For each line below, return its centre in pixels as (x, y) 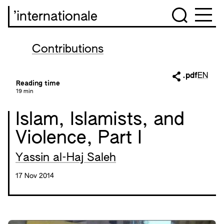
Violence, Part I (79, 138)
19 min (24, 91)
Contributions (68, 49)
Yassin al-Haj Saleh (66, 158)
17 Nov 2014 (35, 176)
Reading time (38, 83)
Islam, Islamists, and (100, 120)
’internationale (55, 17)
